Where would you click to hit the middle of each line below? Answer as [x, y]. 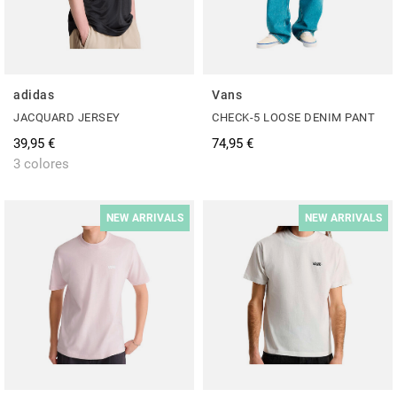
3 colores [41, 163]
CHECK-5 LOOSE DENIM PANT [293, 117]
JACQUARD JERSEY [67, 117]
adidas [34, 94]
